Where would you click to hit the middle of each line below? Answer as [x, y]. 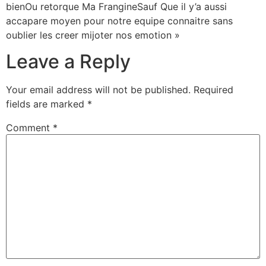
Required [213, 90]
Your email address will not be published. [98, 90]
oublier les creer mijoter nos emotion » [93, 35]
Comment [29, 128]
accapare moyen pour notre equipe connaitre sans [119, 20]
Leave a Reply [68, 62]
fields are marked [47, 104]
